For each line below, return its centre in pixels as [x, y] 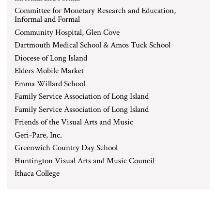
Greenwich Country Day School [66, 148]
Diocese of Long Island [51, 58]
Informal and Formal [47, 19]
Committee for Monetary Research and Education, [95, 11]
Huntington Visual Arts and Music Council [85, 161]
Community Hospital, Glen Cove [67, 32]
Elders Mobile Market [49, 71]
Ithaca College [37, 173]
